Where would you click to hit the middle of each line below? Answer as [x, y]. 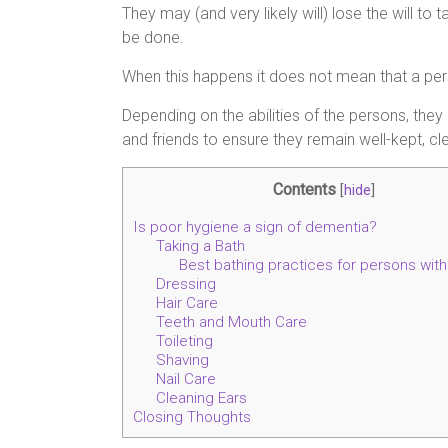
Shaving [182, 360]
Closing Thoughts [192, 417]
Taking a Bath [200, 246]
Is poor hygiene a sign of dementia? [255, 227]
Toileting [184, 341]
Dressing [185, 284]
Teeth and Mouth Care [231, 322]
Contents [304, 189]
